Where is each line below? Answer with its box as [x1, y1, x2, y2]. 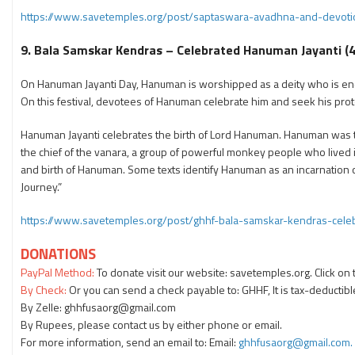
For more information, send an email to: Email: [21, 334, 239, 350]
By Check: [21, 281, 69, 298]
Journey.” [21, 178, 62, 195]
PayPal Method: [21, 264, 94, 281]
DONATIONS [21, 242, 96, 265]
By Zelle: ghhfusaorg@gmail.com [21, 299, 176, 315]
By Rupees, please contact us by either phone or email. [21, 316, 282, 333]
